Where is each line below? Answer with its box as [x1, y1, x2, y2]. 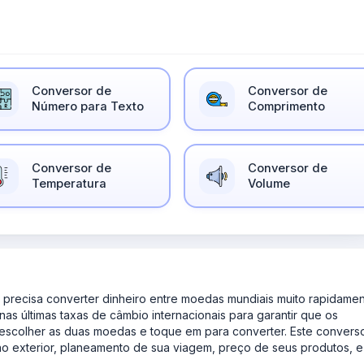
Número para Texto [32, 99, 145, 115]
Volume [248, 175, 291, 191]
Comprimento [248, 99, 326, 115]
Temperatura [32, 175, 107, 191]
